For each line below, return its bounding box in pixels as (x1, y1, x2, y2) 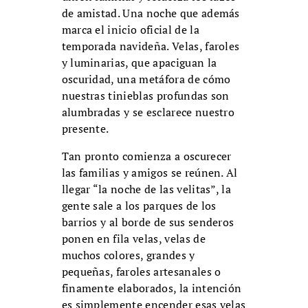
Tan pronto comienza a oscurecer (61, 148, 232, 164)
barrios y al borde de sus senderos (61, 214, 234, 230)
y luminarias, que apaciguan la (61, 55, 217, 71)
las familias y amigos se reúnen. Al (61, 165, 238, 181)
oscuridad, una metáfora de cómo (61, 71, 231, 87)
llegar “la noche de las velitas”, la (61, 181, 232, 197)
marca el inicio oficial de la (61, 22, 199, 38)
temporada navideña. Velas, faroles (61, 38, 240, 54)
